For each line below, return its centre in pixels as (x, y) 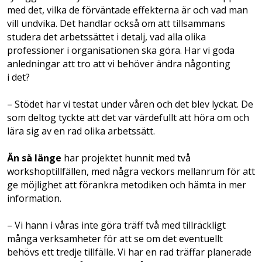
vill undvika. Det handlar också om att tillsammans (116, 24)
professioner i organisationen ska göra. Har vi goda (121, 51)
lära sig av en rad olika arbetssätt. (81, 131)
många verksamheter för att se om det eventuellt (115, 239)
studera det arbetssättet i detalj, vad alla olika (106, 37)
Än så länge (34, 158)
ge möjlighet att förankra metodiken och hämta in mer (127, 185)
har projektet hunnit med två (126, 158)
